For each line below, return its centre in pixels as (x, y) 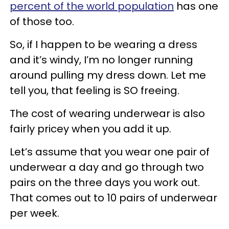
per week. (35, 213)
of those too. (42, 21)
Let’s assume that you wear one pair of (110, 152)
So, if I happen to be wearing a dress (104, 44)
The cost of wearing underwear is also (107, 113)
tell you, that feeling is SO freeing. (95, 90)
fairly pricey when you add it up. (90, 129)
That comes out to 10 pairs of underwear (113, 198)
